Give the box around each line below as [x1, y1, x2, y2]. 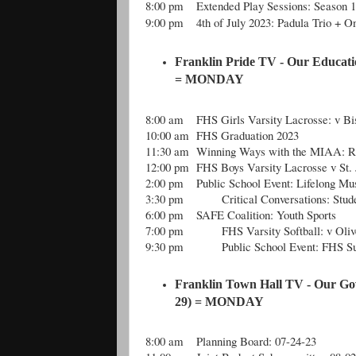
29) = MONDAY [175, 294, 265, 308]
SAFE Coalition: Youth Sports [196, 206, 336, 222]
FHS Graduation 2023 [196, 126, 299, 143]
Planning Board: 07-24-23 [196, 333, 316, 350]
